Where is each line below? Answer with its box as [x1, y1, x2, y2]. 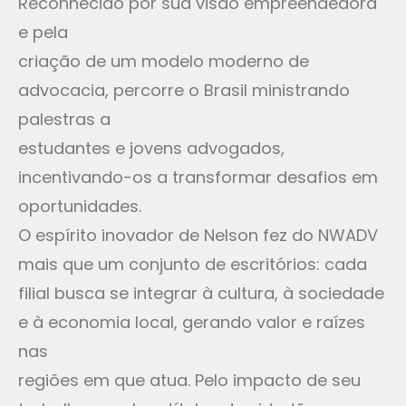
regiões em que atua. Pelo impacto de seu [18, 369, 361, 392]
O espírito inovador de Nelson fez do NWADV [18, 224, 378, 247]
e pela [18, 21, 68, 44]
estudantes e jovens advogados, [18, 137, 285, 160]
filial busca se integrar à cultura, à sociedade [18, 282, 384, 305]
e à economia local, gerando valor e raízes [18, 311, 365, 334]
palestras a [18, 108, 111, 131]
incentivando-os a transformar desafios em [18, 166, 378, 189]
